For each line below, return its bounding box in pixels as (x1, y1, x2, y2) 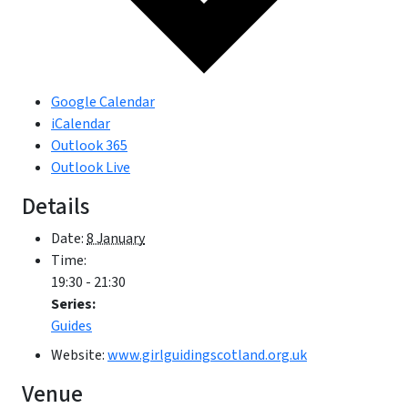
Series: (51, 293, 96, 314)
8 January (87, 228, 145, 249)
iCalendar (51, 113, 110, 134)
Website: (51, 344, 105, 365)
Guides (51, 315, 92, 336)
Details (22, 189, 89, 223)
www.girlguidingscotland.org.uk (107, 344, 307, 365)
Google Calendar (51, 91, 155, 112)
